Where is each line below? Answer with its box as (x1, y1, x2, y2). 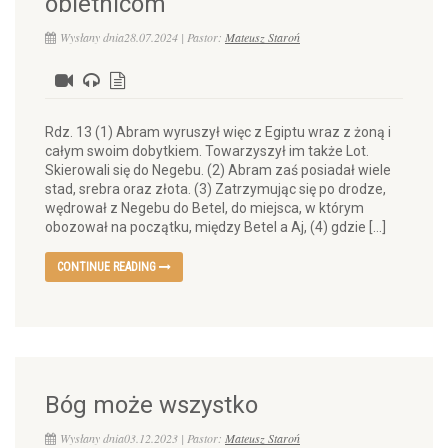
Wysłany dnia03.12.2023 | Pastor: (60, 430, 225, 446)
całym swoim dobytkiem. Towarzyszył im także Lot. (45, 143, 369, 159)
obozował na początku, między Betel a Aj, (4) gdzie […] (45, 219, 386, 235)
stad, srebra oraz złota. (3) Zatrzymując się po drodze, (45, 181, 386, 197)
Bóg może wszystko (45, 391, 258, 419)
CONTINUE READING (57, 260, 159, 274)
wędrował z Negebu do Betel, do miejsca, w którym (45, 200, 364, 216)
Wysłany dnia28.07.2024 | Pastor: (60, 29, 225, 45)
